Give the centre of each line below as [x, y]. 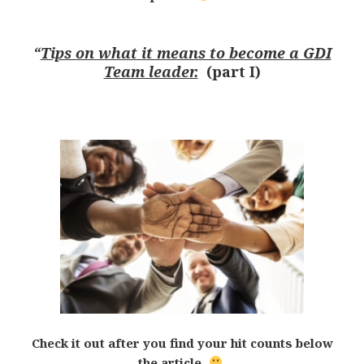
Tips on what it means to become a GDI [186, 52]
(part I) [229, 71]
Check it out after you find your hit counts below [182, 342]
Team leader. [151, 71]
